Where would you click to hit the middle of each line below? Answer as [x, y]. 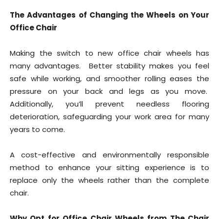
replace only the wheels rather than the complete [109, 180]
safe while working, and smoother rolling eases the [109, 78]
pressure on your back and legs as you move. [109, 91]
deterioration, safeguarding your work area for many [109, 117]
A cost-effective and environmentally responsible [109, 155]
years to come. [37, 129]
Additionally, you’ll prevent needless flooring [109, 104]
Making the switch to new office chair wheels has [109, 53]
